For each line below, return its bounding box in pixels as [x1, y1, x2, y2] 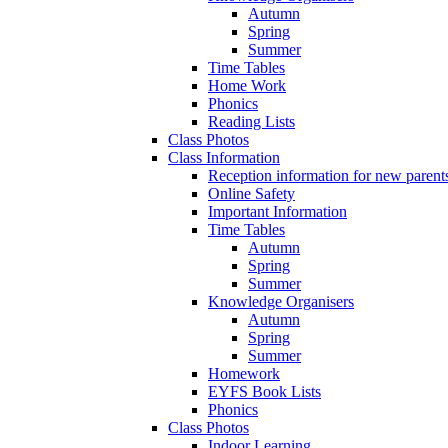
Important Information [208, 203, 347, 221]
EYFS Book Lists [208, 383, 321, 401]
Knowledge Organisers [208, 293, 354, 311]
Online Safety [208, 185, 295, 203]
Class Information [168, 149, 280, 167]
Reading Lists [208, 113, 295, 131]
